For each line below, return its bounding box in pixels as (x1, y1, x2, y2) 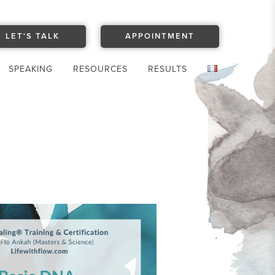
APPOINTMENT (125, 31, 195, 42)
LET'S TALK (5, 31, 60, 42)
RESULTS (148, 63, 188, 74)
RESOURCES (73, 63, 128, 74)
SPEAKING (9, 63, 53, 74)
